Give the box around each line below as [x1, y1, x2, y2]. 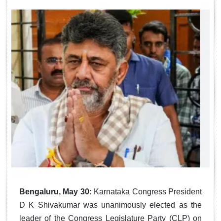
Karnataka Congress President [94, 187, 202, 196]
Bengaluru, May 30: [19, 187, 94, 196]
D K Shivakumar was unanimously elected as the [19, 200, 202, 209]
